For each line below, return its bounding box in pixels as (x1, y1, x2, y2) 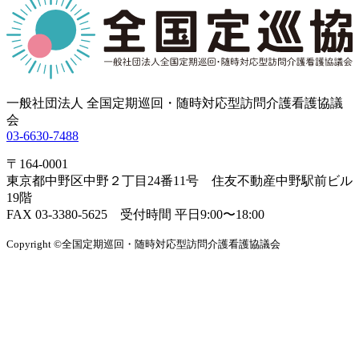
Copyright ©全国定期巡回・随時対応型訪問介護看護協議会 (6, 237, 280, 250)
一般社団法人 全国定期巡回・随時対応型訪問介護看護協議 (6, 95, 343, 110)
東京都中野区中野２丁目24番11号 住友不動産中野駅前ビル (6, 173, 353, 188)
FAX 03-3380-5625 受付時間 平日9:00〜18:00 (6, 207, 264, 221)
